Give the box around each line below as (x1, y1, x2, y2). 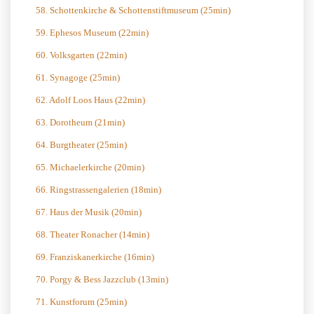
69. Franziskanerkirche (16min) (36, 252, 154, 262)
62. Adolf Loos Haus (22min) (36, 95, 145, 105)
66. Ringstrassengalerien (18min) (36, 184, 161, 195)
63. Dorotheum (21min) (36, 117, 125, 128)
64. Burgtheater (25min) (36, 139, 127, 150)
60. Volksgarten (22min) (36, 50, 127, 60)
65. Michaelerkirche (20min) (36, 162, 144, 172)
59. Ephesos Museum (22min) (36, 27, 149, 38)
